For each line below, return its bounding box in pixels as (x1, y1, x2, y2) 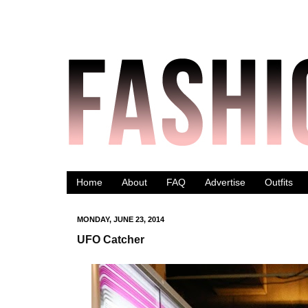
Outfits (265, 177, 293, 188)
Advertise (205, 177, 245, 188)
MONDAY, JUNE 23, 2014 (77, 214, 164, 223)
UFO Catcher (77, 233, 144, 246)
